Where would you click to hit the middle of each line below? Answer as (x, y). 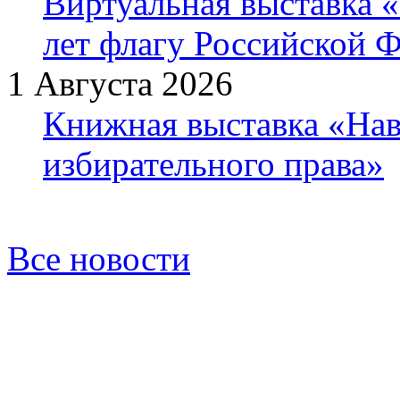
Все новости (99, 258)
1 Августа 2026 (120, 83)
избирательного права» (213, 163)
